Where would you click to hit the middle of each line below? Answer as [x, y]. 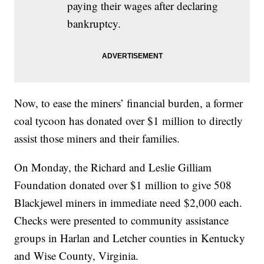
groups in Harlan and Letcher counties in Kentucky [130, 238]
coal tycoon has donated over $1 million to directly [129, 121]
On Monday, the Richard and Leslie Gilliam [113, 167]
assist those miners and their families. [97, 138]
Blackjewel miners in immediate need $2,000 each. [128, 203]
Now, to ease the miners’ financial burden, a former [129, 103]
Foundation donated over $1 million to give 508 [123, 185]
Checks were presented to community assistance [122, 220]
